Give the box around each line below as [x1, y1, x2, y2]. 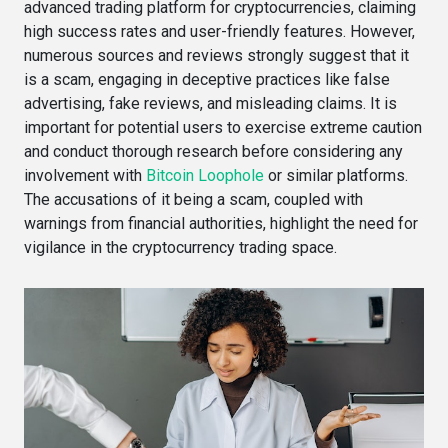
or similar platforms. [264, 166, 408, 185]
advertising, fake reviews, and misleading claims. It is [24, 94, 397, 113]
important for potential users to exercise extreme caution [24, 118, 422, 137]
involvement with [24, 166, 146, 185]
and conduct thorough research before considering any [24, 142, 403, 161]
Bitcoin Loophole [146, 166, 264, 185]
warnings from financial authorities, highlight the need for [24, 214, 418, 233]
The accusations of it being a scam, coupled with [24, 190, 363, 209]
